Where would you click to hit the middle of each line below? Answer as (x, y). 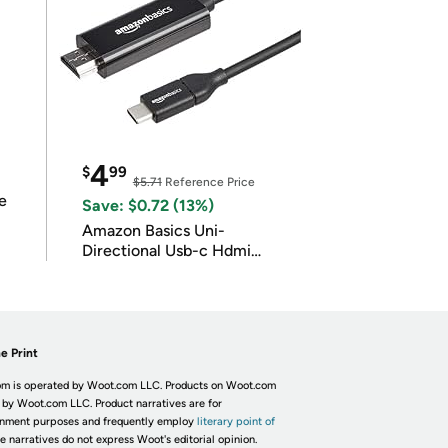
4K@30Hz (119, 270)
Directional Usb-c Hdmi (166, 250)
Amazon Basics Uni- (153, 230)
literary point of (235, 421)
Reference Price (208, 182)
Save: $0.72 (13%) (147, 205)
